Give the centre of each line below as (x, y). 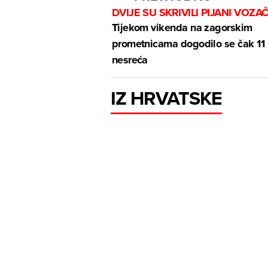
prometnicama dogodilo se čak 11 (188, 44)
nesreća (131, 60)
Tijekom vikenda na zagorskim (182, 28)
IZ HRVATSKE (166, 98)
